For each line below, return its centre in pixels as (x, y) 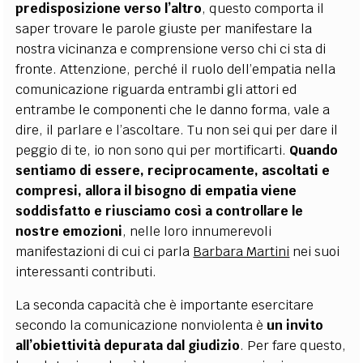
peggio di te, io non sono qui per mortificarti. (153, 150)
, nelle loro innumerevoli (197, 231)
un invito (295, 325)
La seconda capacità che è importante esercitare (165, 305)
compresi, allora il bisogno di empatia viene (156, 191)
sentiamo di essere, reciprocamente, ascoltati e (173, 171)
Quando (314, 150)
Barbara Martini (241, 252)
